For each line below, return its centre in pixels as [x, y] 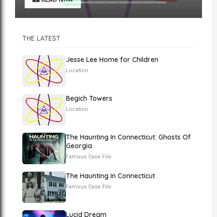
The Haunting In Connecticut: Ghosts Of [129, 137]
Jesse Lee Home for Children [112, 60]
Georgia [79, 146]
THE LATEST [42, 38]
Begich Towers [89, 98]
